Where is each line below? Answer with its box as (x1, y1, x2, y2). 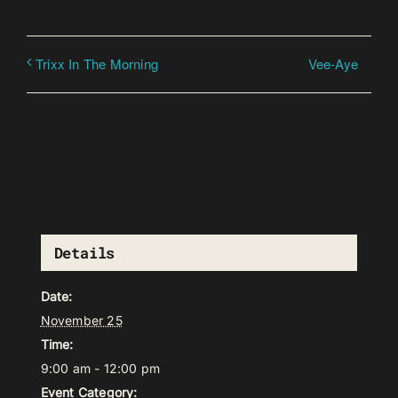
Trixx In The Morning (36, 53, 158, 73)
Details (53, 243, 115, 264)
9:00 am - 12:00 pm (40, 361, 161, 377)
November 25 (40, 313, 123, 329)
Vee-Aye (307, 53, 358, 73)
